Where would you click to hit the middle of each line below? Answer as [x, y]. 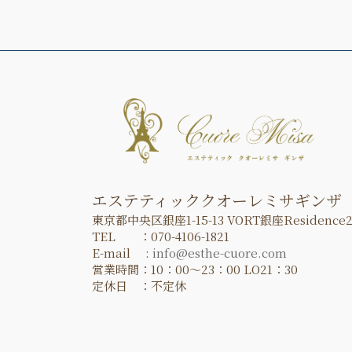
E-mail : [122, 252]
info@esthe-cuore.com [220, 252]
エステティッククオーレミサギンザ [217, 200]
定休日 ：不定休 [139, 285]
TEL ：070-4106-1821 [161, 236]
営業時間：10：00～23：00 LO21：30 [195, 269]
